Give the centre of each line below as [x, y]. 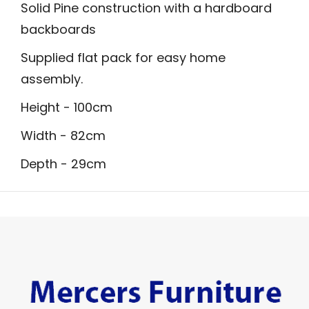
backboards [58, 29]
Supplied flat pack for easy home [123, 57]
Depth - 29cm [63, 163]
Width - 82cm [63, 135]
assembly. [52, 79]
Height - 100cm [67, 107]
